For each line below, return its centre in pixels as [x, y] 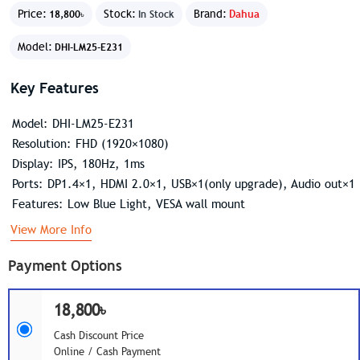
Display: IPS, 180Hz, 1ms [78, 164]
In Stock [156, 14]
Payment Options [65, 266]
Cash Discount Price [99, 336]
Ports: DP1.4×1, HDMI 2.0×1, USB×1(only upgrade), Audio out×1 [183, 184]
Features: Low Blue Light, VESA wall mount [128, 204]
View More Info [51, 229]
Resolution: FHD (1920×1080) [90, 143]
